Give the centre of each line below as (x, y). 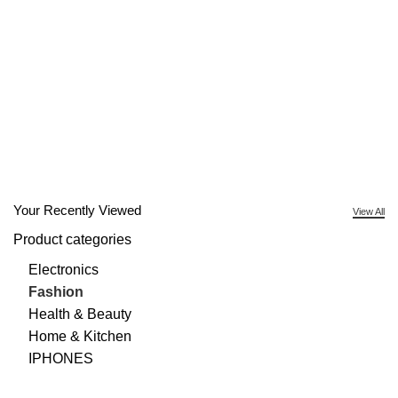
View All (368, 211)
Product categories (72, 239)
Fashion (56, 292)
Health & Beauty (80, 314)
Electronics (64, 270)
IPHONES (61, 358)
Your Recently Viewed (77, 210)
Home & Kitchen (80, 336)
